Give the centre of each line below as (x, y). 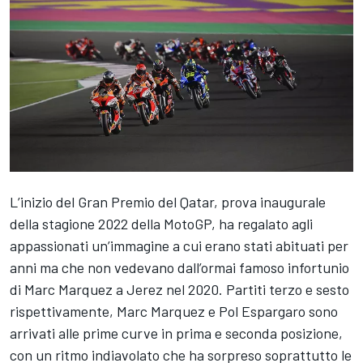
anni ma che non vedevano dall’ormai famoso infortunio (179, 267)
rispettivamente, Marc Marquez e (114, 311)
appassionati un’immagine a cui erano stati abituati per (179, 245)
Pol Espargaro (262, 311)
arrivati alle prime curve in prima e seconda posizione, (176, 333)
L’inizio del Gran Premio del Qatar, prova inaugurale (168, 201)
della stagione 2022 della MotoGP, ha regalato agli (161, 223)
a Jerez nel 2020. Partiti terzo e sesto (231, 289)
